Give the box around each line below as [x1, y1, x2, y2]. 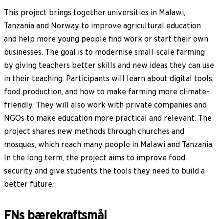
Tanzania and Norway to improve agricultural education [4, 21, 201, 31]
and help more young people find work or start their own [4, 34, 208, 44]
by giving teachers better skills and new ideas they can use [4, 61, 214, 70]
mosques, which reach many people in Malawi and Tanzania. [4, 140, 214, 150]
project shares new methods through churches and [4, 127, 184, 136]
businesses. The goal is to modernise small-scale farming [4, 47, 205, 57]
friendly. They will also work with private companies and [4, 100, 207, 110]
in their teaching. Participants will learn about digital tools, [4, 74, 214, 84]
